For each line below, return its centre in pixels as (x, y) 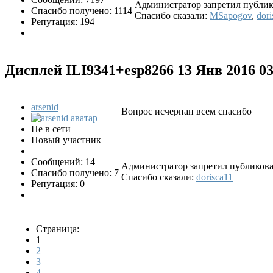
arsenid (45, 107)
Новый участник (66, 140)
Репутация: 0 (58, 184)
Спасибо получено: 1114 (82, 10)
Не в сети (51, 129)
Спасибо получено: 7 (75, 173)
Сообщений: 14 (63, 162)
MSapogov (231, 15)
